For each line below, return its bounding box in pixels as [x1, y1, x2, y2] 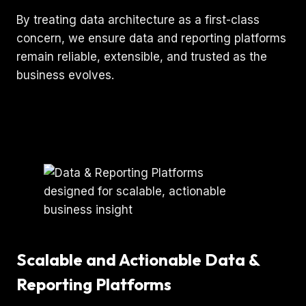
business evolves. [16, 68, 114, 82]
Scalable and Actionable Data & [16, 249, 260, 270]
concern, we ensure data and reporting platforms [16, 31, 286, 45]
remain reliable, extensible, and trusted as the [16, 49, 267, 64]
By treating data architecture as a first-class [16, 12, 260, 27]
